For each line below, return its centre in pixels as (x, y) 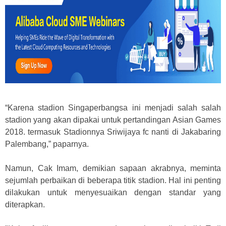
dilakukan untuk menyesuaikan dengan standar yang (113, 192)
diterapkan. (25, 205)
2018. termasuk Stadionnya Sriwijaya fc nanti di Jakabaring (113, 132)
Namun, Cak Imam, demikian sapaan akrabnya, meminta (113, 168)
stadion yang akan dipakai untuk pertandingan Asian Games (113, 120)
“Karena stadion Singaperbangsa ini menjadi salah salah (113, 108)
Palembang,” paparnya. (47, 144)
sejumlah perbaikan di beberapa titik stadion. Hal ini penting (113, 180)
